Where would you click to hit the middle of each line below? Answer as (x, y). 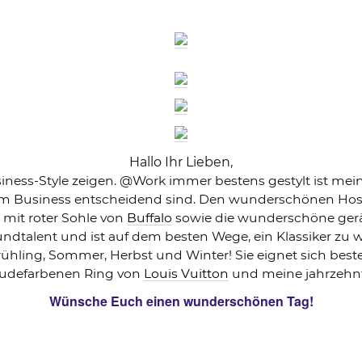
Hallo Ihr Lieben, (181, 162)
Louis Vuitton (186, 274)
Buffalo (149, 218)
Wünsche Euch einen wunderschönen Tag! (181, 301)
